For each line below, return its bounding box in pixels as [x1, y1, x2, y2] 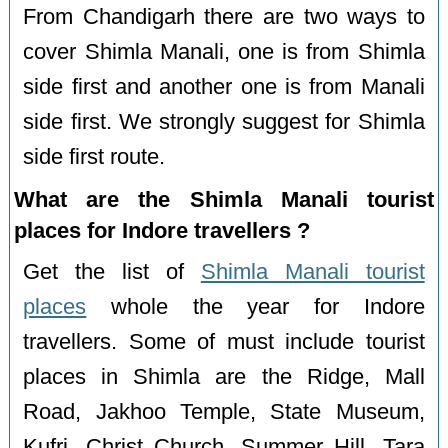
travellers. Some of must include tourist [23, 329, 425, 354]
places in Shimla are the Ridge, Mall [23, 364, 425, 389]
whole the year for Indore [86, 294, 425, 319]
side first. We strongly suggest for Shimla [23, 109, 425, 134]
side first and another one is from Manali [23, 74, 425, 99]
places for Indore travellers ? [14, 217, 311, 243]
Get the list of [23, 259, 201, 284]
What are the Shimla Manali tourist [14, 186, 434, 212]
